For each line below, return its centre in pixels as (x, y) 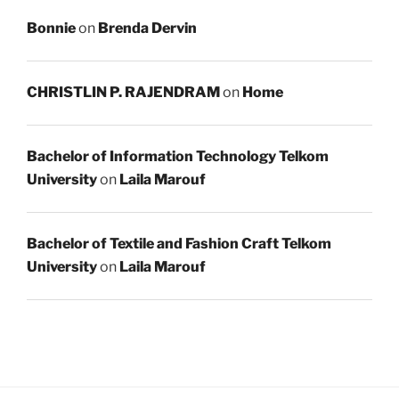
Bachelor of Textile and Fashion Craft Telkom (179, 244)
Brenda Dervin (147, 28)
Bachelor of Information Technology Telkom (178, 157)
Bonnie (51, 28)
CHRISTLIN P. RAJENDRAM (123, 93)
